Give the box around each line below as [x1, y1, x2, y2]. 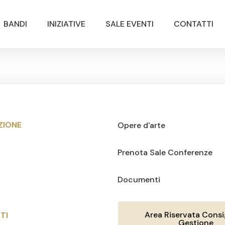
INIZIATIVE [47, 19, 85, 29]
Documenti [118, 174, 160, 185]
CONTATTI [173, 19, 213, 29]
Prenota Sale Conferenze [118, 147, 212, 158]
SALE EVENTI [105, 19, 154, 29]
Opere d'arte [118, 120, 165, 131]
